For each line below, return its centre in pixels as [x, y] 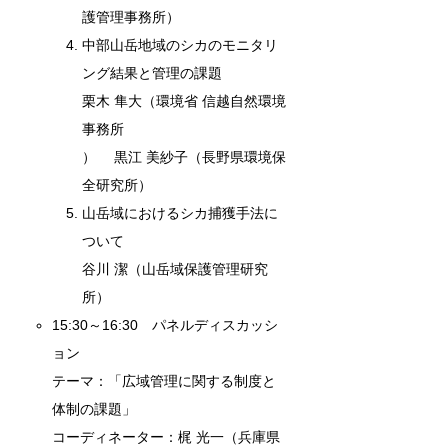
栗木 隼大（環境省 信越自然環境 [184, 100]
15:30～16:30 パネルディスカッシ [165, 324]
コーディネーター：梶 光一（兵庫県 [166, 436]
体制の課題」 [94, 408]
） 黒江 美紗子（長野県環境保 [184, 156]
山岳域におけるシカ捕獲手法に [180, 212]
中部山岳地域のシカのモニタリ [180, 44]
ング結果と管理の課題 [152, 72]
